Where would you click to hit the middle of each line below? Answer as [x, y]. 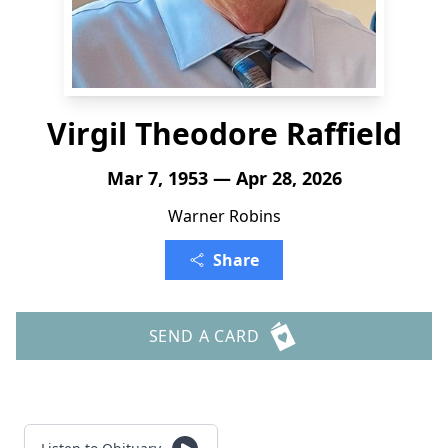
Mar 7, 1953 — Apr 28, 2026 [224, 178]
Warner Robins [224, 216]
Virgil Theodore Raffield [224, 133]
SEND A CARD [204, 336]
